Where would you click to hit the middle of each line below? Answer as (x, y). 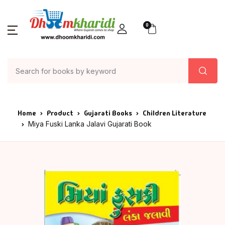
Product (60, 113)
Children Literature (175, 113)
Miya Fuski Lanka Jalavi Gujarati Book (90, 124)
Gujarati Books (108, 113)
